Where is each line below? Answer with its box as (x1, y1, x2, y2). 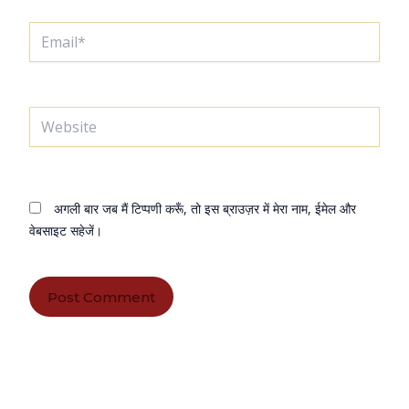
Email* (28, 21, 68, 39)
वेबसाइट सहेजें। (29, 222, 102, 240)
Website (28, 106, 76, 124)
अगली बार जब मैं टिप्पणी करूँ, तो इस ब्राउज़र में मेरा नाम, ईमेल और (54, 200, 356, 218)
